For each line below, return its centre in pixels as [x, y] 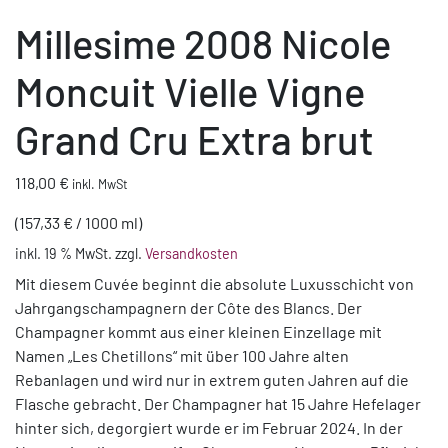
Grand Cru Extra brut [194, 139]
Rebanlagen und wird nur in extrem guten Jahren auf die [212, 379]
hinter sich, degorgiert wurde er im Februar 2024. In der [209, 427]
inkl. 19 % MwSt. [63, 253]
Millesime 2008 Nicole [203, 43]
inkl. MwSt [100, 184]
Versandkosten [191, 253]
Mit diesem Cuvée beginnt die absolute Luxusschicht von [214, 283]
